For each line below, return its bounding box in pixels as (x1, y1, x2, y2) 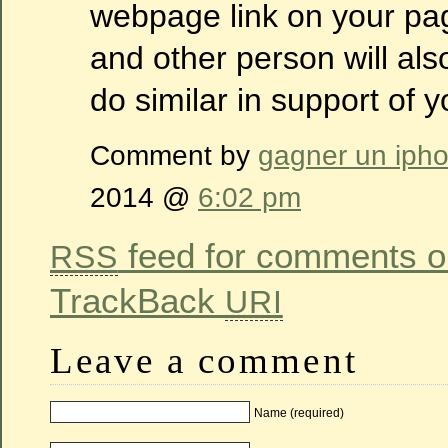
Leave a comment (50, 340, 358, 382)
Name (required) (254, 405, 345, 420)
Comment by (90, 139, 258, 172)
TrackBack (50, 281, 225, 321)
